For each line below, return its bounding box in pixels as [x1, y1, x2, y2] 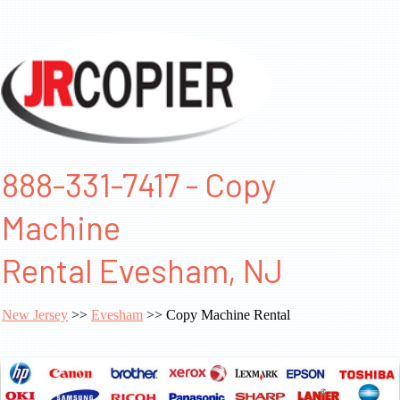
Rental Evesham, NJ [2, 250, 283, 290]
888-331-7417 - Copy [2, 164, 276, 204]
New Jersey [2, 307, 68, 323]
